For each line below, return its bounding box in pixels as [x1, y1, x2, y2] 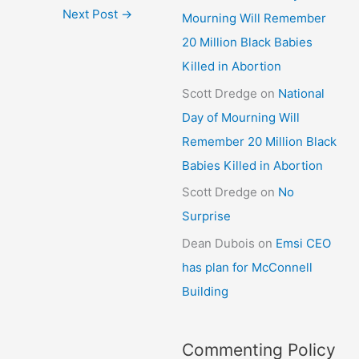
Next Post [63, 6, 122, 22]
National [278, 85, 325, 101]
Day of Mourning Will [182, 109, 301, 125]
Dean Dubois [182, 236, 256, 251]
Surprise [182, 208, 232, 224]
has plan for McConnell [182, 260, 313, 275]
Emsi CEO [276, 236, 332, 251]
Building [182, 284, 229, 299]
